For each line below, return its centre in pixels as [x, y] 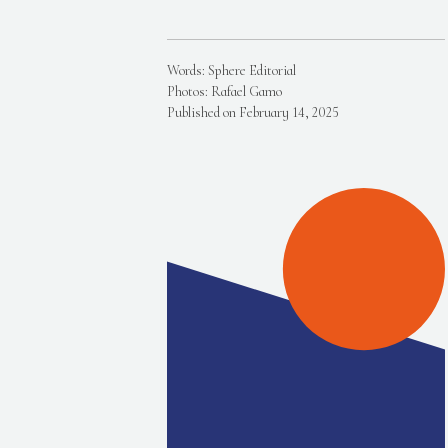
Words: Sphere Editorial [231, 70]
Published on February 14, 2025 [253, 112]
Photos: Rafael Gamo [224, 91]
